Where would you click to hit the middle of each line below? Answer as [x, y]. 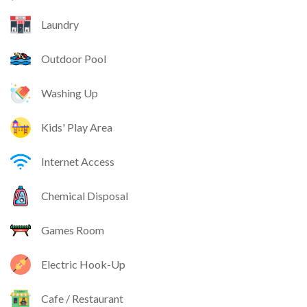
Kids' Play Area [77, 127]
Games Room [73, 230]
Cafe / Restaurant [82, 299]
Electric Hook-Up [83, 265]
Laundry [60, 25]
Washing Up [70, 93]
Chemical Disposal [85, 196]
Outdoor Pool [74, 59]
